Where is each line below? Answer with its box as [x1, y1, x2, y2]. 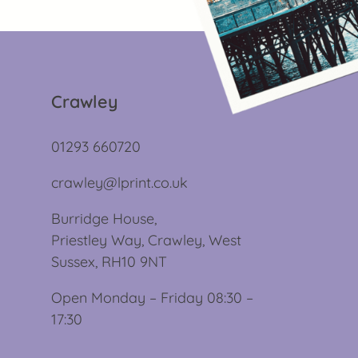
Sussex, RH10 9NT [51, 252, 167, 271]
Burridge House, [51, 209, 157, 228]
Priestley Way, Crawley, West [51, 230, 241, 249]
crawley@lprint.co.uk [51, 173, 188, 192]
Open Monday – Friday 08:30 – [51, 288, 253, 307]
